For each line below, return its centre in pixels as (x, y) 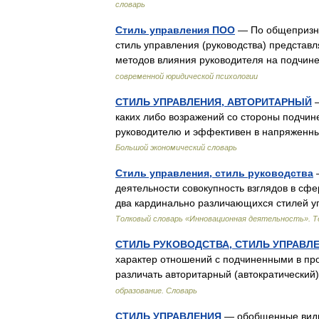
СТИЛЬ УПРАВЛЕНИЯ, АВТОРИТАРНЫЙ (214, 102)
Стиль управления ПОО (175, 30)
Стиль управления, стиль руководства (214, 173)
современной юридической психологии (187, 76)
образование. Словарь (156, 291)
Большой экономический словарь (176, 147)
